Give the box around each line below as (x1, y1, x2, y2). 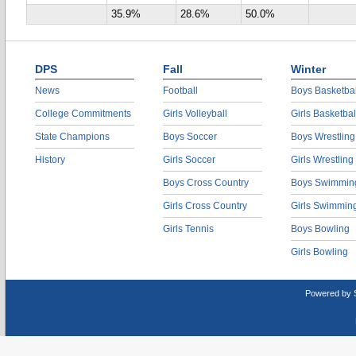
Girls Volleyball (163, 108, 227, 119)
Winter (291, 63, 326, 75)
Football (163, 85, 198, 96)
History (35, 154, 65, 165)
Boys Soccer (163, 131, 217, 142)
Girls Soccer (163, 154, 215, 165)
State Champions (35, 131, 110, 142)
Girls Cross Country (163, 200, 247, 211)
